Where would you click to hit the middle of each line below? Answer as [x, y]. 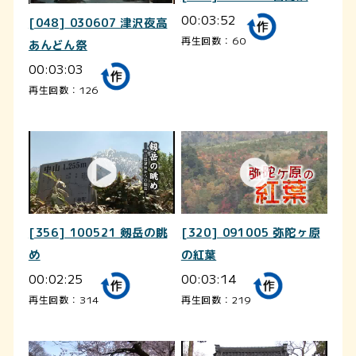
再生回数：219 [217, 299]
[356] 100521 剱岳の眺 [98, 232]
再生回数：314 [64, 299]
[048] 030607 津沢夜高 [98, 23]
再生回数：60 [213, 40]
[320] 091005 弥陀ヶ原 [250, 232]
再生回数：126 [64, 90]
